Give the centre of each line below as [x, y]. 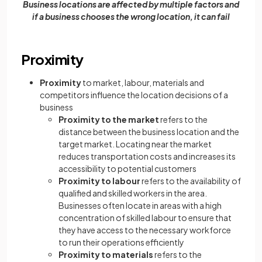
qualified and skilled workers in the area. [133, 193]
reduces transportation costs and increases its [147, 156]
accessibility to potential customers [127, 169]
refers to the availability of [191, 181]
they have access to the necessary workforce [145, 230]
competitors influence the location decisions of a [134, 95]
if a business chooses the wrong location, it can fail [131, 17]
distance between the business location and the [149, 132]
